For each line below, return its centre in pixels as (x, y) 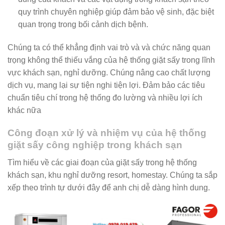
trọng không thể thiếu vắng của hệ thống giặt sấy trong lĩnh (111, 60)
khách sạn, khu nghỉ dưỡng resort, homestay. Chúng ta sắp (113, 175)
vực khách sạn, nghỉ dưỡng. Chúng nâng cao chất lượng (109, 73)
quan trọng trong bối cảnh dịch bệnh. (83, 25)
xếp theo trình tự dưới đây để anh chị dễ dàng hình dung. (109, 187)
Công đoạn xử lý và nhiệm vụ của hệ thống (107, 133)
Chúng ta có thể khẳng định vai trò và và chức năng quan (109, 48)
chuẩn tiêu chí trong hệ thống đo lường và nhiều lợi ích (105, 98)
